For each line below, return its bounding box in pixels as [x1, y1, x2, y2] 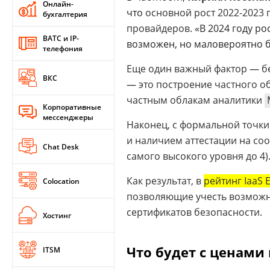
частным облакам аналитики [127, 93, 265, 107]
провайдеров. [127, 21, 195, 35]
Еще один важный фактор [127, 61, 250, 75]
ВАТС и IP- [43, 33, 79, 43]
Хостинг [43, 210, 71, 221]
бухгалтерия [43, 9, 87, 19]
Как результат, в [127, 174, 204, 187]
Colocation [43, 175, 80, 186]
